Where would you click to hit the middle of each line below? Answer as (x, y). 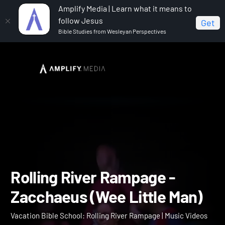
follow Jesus (81, 20)
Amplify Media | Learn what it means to (125, 8)
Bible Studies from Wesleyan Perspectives (112, 31)
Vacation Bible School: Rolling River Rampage (126, 70)
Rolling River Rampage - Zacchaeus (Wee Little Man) (98, 82)
